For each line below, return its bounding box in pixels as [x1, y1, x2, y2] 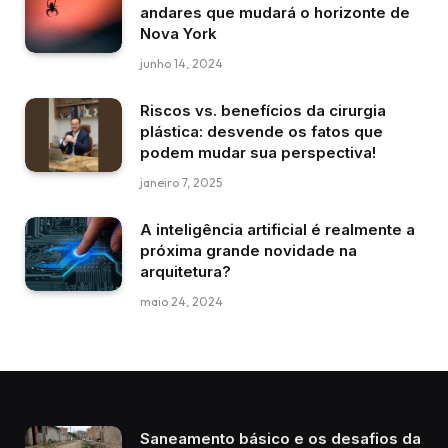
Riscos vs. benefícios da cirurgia [140, 100, 386, 120]
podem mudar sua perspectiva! [140, 142, 376, 162]
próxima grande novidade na [140, 240, 357, 260]
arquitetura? [140, 261, 231, 281]
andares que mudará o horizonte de [140, 2, 410, 22]
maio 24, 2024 [140, 293, 223, 309]
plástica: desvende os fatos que [140, 121, 383, 141]
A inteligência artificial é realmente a [140, 219, 415, 239]
